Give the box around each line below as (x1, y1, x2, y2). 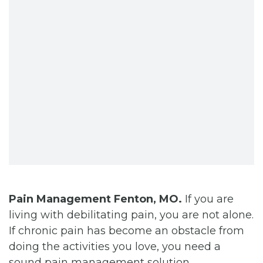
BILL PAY (125, 39, 159, 48)
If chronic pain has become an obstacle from (9, 224, 244, 237)
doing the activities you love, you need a (9, 240, 221, 253)
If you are (182, 192, 234, 205)
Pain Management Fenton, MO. (9, 192, 182, 205)
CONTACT (125, 7, 164, 15)
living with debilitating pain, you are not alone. (9, 208, 254, 221)
